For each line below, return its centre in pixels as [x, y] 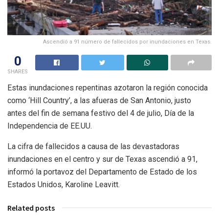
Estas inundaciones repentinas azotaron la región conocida [108, 88]
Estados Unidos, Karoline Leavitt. [64, 185]
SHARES [18, 72]
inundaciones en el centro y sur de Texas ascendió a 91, [102, 159]
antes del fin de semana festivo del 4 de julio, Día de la [101, 113]
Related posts [31, 208]
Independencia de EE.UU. [50, 126]
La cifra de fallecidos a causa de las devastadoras [93, 147]
